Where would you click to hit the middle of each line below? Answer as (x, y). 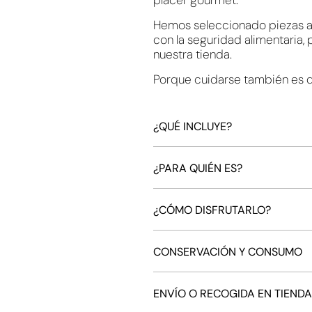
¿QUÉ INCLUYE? (193, 127)
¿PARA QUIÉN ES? (198, 169)
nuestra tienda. (193, 55)
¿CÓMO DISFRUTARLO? (212, 210)
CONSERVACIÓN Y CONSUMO (228, 252)
